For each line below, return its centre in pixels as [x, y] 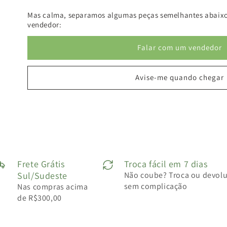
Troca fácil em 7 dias [166, 164]
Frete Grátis [41, 164]
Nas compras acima [53, 186]
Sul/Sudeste [42, 175]
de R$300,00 [40, 198]
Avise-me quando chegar [179, 78]
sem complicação [156, 186]
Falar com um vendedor [179, 48]
